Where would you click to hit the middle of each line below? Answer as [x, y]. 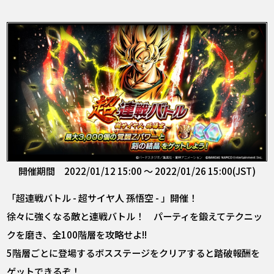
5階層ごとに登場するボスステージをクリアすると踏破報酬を [134, 253]
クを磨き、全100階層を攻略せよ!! [77, 235]
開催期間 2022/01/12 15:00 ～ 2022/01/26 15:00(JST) [137, 170]
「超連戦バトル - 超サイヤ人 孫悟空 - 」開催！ [102, 198]
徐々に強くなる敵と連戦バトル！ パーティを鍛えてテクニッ [135, 216]
